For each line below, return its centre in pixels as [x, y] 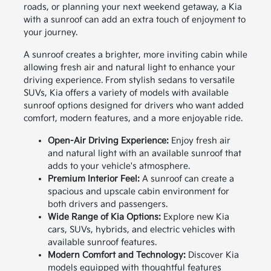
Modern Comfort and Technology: [116, 255]
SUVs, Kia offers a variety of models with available [126, 93]
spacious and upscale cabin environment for [138, 192]
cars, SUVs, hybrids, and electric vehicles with [141, 230]
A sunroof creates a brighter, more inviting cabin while [135, 55]
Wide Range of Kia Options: [104, 217]
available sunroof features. [102, 243]
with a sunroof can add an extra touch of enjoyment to [134, 20]
